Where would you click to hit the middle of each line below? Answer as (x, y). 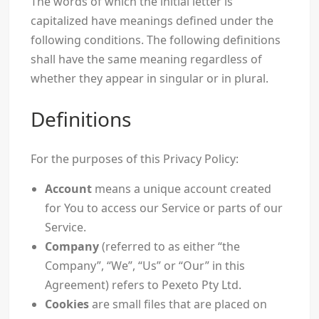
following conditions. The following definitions (155, 40)
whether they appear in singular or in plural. (149, 79)
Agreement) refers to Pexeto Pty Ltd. (143, 285)
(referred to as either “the (169, 247)
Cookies (67, 304)
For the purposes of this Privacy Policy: (134, 159)
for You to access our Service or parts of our (163, 208)
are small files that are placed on (178, 304)
